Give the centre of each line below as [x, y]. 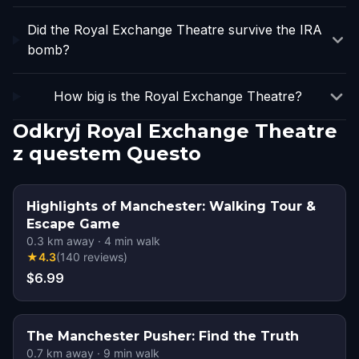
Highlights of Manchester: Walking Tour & [171, 206]
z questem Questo [107, 153]
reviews [103, 257]
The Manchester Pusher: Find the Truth [163, 336]
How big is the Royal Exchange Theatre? [177, 96]
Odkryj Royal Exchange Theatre [175, 131]
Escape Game [73, 224]
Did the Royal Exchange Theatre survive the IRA [174, 30]
